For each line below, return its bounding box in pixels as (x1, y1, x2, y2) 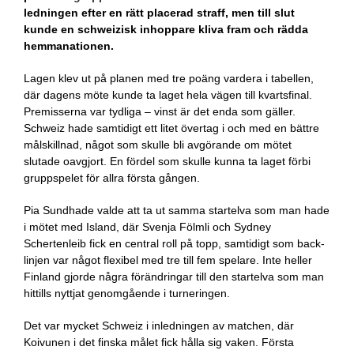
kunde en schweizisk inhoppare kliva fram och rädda (24, 23, 308, 36)
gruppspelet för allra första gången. (24, 171, 200, 184)
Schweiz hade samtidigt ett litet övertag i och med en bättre (24, 122, 319, 134)
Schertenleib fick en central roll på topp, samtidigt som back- (24, 237, 325, 250)
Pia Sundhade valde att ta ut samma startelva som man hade (24, 204, 330, 217)
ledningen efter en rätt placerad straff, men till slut (24, 6, 295, 19)
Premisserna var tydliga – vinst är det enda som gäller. (24, 105, 296, 118)
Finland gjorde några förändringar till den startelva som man (24, 270, 324, 283)
